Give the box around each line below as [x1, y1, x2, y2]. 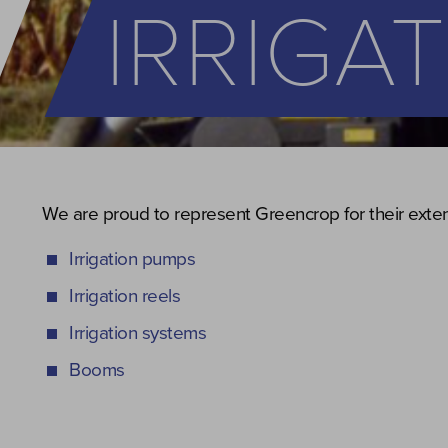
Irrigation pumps [69, 248, 195, 270]
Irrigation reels [69, 285, 180, 307]
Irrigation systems [69, 322, 206, 344]
